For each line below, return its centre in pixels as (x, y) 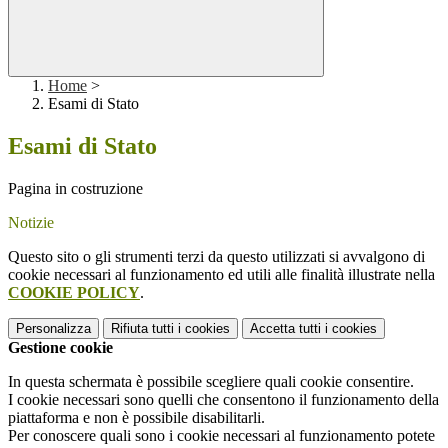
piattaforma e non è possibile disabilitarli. (136, 418)
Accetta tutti (285, 329)
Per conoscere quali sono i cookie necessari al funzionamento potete (221, 436)
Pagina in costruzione (75, 189)
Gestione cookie (60, 348)
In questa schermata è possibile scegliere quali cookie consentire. (211, 382)
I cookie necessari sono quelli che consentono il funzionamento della (223, 400)
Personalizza (53, 329)
